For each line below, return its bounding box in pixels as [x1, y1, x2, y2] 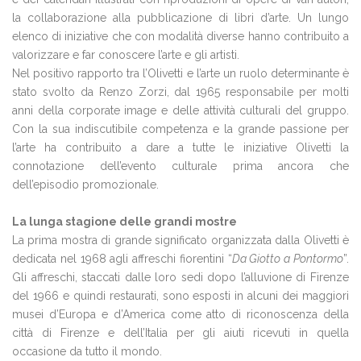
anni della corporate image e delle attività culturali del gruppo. [12, 104, 349, 117]
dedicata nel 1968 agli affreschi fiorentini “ [12, 252, 232, 265]
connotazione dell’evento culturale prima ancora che [12, 160, 349, 172]
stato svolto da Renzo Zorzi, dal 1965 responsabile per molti [12, 85, 349, 98]
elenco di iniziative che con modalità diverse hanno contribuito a [12, 30, 349, 43]
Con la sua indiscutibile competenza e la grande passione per [12, 122, 349, 135]
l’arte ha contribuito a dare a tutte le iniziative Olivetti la [12, 141, 349, 154]
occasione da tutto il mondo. [12, 345, 162, 358]
